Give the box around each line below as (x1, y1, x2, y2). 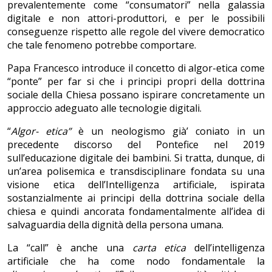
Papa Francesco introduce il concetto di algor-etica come (7, 61, 265, 75)
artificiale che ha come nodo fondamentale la (7, 254, 265, 268)
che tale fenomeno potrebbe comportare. (7, 38, 196, 52)
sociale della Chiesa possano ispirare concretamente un (7, 88, 265, 102)
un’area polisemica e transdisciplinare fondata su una (7, 165, 265, 178)
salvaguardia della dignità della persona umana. (7, 218, 223, 232)
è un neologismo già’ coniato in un (71, 124, 265, 138)
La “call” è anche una (7, 241, 132, 255)
